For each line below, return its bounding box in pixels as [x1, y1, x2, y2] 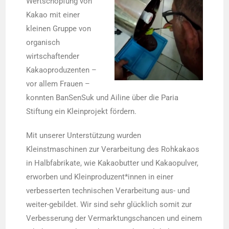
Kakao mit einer [26, 10, 80, 19]
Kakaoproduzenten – [26, 65, 97, 75]
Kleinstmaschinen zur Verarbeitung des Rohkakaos [26, 145, 200, 154]
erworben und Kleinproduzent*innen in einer [26, 172, 174, 181]
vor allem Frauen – [26, 79, 90, 88]
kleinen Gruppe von [26, 24, 91, 33]
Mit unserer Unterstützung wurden [26, 131, 142, 140]
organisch [26, 38, 60, 47]
